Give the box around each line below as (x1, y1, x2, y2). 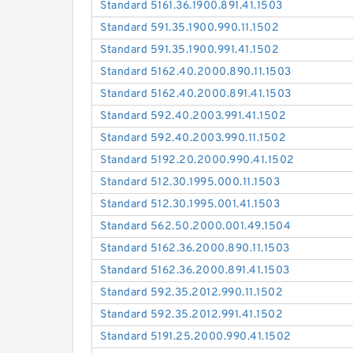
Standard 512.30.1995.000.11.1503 (100, 176, 281, 190)
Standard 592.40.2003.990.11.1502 (100, 132, 287, 146)
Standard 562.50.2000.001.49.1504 (100, 220, 292, 234)
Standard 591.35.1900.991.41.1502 (100, 43, 280, 58)
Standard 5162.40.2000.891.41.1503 (100, 87, 292, 102)
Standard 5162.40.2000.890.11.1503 (100, 65, 292, 80)
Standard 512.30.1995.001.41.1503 (100, 198, 281, 212)
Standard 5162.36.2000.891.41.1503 (100, 264, 290, 278)
